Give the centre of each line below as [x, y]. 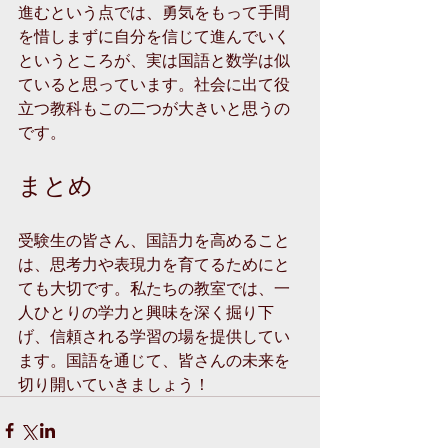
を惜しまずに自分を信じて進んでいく [154, 35]
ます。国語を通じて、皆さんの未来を [154, 359]
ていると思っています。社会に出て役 [154, 83]
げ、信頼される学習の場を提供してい [154, 335]
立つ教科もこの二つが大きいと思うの [154, 107]
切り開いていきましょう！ [114, 383]
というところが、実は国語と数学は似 [154, 59]
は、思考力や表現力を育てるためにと [154, 263]
